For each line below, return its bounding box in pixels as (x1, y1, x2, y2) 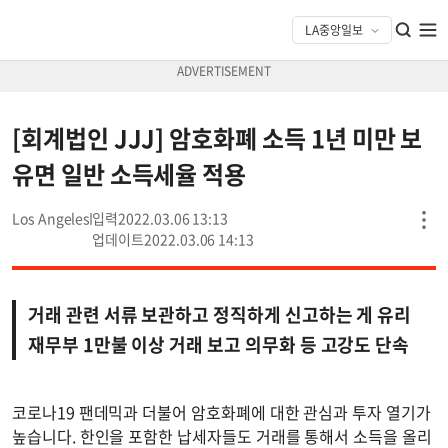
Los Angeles (12, 208, 91, 228)
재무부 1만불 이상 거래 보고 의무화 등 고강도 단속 (28, 331, 410, 358)
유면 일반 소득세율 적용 (12, 156, 247, 192)
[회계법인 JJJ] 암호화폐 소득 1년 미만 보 (12, 120, 423, 156)
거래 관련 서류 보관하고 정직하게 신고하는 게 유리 (28, 301, 412, 328)
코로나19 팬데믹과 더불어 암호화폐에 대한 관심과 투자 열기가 (12, 400, 431, 424)
